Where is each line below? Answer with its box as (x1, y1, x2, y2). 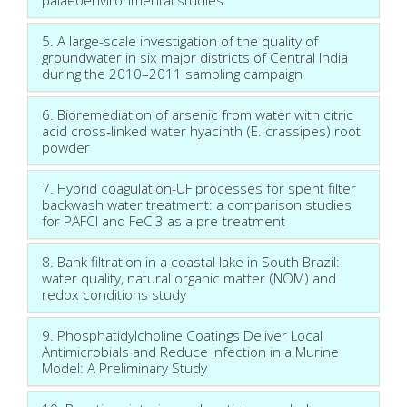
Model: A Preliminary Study (42, 358, 207, 377)
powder (42, 137, 90, 156)
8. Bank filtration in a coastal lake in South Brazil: (42, 252, 340, 271)
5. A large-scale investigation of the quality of (42, 31, 318, 50)
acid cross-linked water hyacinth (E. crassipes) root (42, 121, 361, 140)
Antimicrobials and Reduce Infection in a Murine (42, 342, 339, 361)
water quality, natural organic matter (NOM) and (42, 268, 336, 287)
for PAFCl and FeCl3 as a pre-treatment (42, 211, 285, 230)
